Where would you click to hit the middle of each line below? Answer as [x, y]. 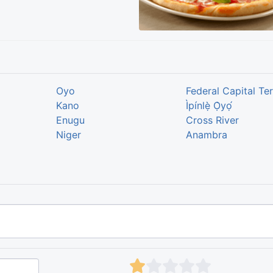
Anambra [207, 135]
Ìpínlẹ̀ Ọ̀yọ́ [209, 106]
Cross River [213, 120]
